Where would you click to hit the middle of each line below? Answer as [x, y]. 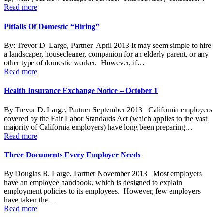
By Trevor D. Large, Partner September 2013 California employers [108, 109]
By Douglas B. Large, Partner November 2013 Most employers [103, 174]
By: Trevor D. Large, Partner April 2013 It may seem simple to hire [108, 45]
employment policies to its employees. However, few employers [102, 191]
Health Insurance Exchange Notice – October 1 [81, 91]
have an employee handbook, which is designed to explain [93, 183]
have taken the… [30, 200]
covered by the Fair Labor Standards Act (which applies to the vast [106, 118]
